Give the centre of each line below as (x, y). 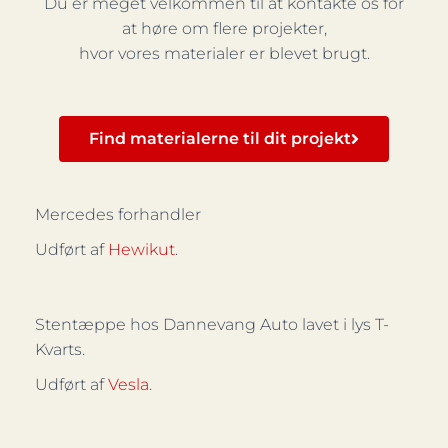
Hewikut (141, 249)
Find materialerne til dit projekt (220, 138)
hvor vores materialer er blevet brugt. (224, 53)
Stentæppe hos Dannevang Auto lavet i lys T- (212, 324)
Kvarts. (60, 349)
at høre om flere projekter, (224, 28)
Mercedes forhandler (122, 214)
